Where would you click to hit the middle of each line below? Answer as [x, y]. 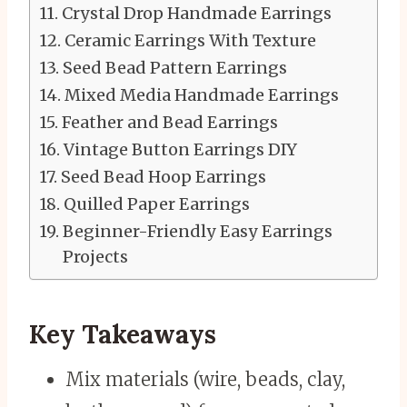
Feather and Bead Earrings [169, 123]
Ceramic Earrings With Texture [190, 41]
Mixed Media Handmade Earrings [201, 95]
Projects [95, 257]
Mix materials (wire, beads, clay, [205, 380]
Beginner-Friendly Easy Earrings [197, 232]
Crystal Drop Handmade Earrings [196, 14]
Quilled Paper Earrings [156, 204]
